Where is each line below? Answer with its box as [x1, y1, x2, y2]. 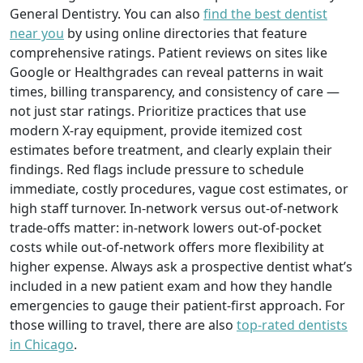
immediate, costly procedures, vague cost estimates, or [10, 179, 348, 198]
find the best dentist [203, 4, 327, 23]
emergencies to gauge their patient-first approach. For [10, 296, 345, 314]
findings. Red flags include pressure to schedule [10, 160, 304, 178]
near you [10, 23, 64, 42]
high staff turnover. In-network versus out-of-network [10, 199, 339, 217]
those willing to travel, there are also [10, 315, 237, 334]
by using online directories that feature [64, 23, 307, 42]
